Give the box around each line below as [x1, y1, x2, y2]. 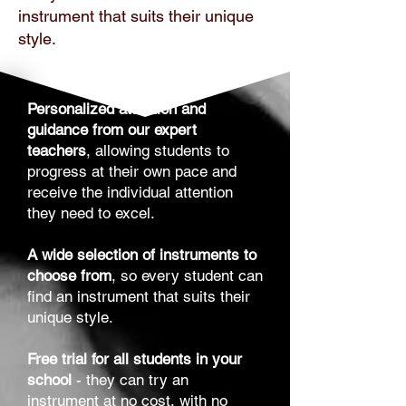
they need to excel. [27, 204, 155, 223]
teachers [27, 141, 86, 160]
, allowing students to [86, 141, 229, 160]
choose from [27, 266, 111, 285]
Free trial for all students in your [27, 350, 242, 369]
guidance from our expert [27, 121, 197, 140]
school [27, 371, 72, 390]
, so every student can [111, 266, 263, 285]
